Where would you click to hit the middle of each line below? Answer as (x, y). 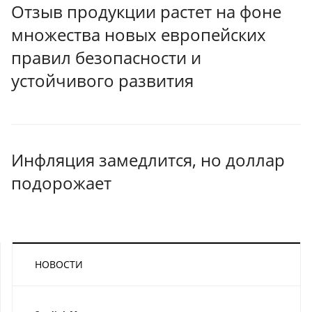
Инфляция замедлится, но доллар (148, 160)
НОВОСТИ (59, 265)
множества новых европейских (139, 34)
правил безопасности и (106, 57)
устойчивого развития (102, 80)
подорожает (61, 183)
